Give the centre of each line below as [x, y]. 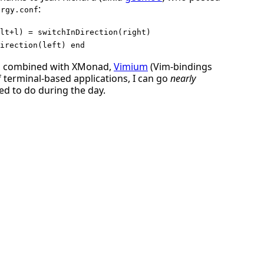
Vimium [131, 66]
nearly [183, 78]
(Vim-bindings [180, 66]
